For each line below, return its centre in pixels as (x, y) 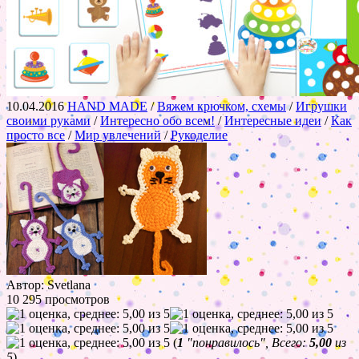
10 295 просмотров (58, 299)
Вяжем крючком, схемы (222, 106)
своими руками (48, 120)
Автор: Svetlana (48, 284)
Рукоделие (199, 135)
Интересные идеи (273, 120)
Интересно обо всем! (157, 120)
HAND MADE (107, 106)
